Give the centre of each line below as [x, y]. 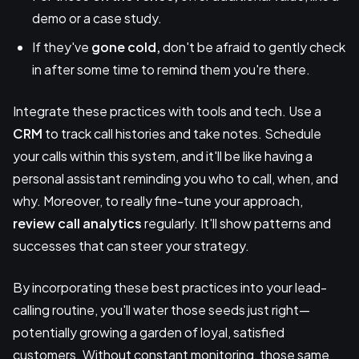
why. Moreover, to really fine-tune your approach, [158, 200]
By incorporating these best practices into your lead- [170, 287]
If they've [62, 46]
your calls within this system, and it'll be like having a [163, 155]
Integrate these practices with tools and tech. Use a [167, 111]
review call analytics [77, 223]
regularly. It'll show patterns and [236, 223]
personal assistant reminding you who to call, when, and [175, 178]
